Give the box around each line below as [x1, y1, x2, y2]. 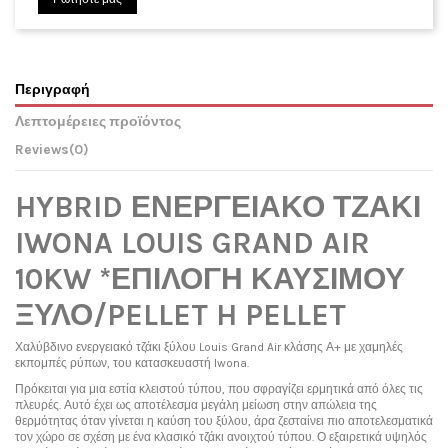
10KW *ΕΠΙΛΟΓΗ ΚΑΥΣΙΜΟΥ [15, 261, 405, 298]
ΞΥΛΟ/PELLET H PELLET [15, 297, 346, 334]
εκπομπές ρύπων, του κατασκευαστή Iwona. [15, 356, 249, 371]
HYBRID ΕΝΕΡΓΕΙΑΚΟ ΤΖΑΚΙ [15, 189, 421, 226]
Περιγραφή [15, 80, 90, 97]
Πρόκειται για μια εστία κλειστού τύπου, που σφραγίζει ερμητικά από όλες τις [15, 381, 423, 396]
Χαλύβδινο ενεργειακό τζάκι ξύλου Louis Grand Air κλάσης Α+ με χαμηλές [15, 340, 403, 355]
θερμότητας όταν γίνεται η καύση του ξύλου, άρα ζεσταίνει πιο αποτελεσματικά [15, 413, 433, 428]
